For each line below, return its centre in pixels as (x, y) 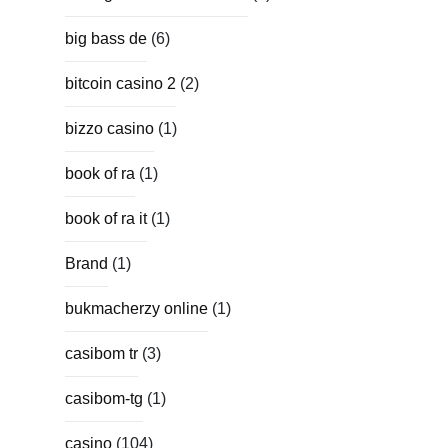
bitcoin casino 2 (120, 83)
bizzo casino (109, 128)
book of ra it (106, 218)
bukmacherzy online (136, 308)
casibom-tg (104, 398)
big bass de (106, 38)
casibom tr (101, 353)
